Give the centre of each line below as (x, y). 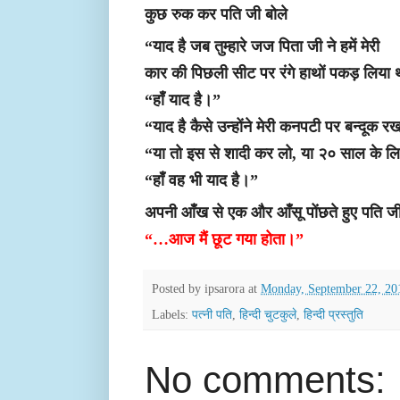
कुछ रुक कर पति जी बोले (216, 15)
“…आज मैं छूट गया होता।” (224, 240)
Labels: (172, 315)
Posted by (178, 288)
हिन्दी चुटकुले (268, 315)
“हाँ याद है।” (183, 100)
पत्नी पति (212, 315)
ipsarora (225, 288)
